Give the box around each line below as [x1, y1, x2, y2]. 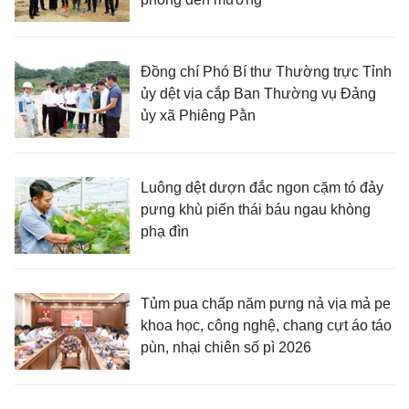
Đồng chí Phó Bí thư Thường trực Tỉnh [141, 64, 392, 80]
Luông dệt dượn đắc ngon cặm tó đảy [141, 180, 383, 196]
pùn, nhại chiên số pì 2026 [141, 340, 311, 356]
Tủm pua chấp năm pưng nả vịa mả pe [141, 296, 391, 312]
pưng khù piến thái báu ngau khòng [141, 202, 371, 218]
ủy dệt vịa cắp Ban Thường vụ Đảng [141, 86, 376, 102]
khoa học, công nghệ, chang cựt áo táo [141, 318, 392, 334]
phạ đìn [141, 224, 189, 240]
